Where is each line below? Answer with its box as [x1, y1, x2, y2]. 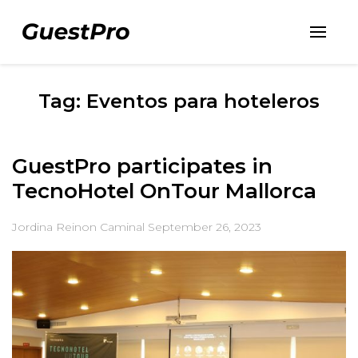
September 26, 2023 [148, 220, 261, 234]
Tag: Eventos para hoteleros [38, 89, 320, 113]
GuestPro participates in [12, 153, 272, 179]
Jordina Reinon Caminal [12, 220, 145, 234]
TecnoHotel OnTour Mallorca [12, 178, 316, 204]
